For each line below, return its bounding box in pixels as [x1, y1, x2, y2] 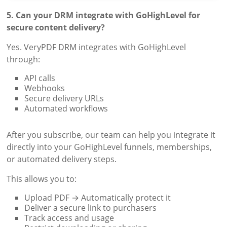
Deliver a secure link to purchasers [24, 202, 157, 214]
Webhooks [24, 83, 65, 94]
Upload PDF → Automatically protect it [24, 192, 171, 204]
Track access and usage [24, 212, 115, 224]
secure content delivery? [7, 22, 105, 33]
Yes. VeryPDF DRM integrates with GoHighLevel [7, 42, 186, 53]
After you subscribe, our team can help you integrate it [7, 129, 216, 141]
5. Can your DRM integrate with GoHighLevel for [7, 10, 201, 21]
